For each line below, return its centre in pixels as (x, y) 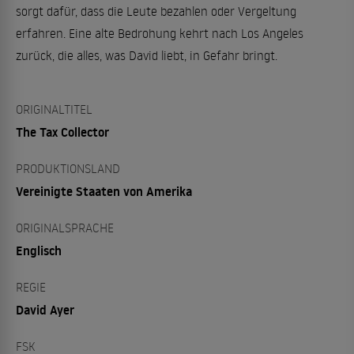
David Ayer (45, 310)
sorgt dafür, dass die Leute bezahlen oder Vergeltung (156, 11)
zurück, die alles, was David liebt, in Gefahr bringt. (147, 55)
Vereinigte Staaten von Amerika (104, 191)
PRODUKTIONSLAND (68, 168)
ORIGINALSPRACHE (65, 228)
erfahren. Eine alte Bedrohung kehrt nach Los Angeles (160, 33)
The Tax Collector (62, 132)
